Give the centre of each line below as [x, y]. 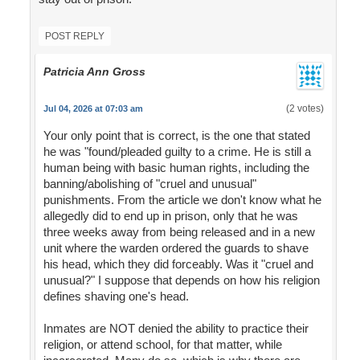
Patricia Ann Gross [94, 72]
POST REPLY [74, 37]
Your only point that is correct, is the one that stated [176, 136]
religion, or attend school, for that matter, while [162, 345]
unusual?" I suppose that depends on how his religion [181, 280]
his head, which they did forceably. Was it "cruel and [178, 264]
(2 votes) [305, 109]
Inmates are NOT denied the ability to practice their [176, 329]
